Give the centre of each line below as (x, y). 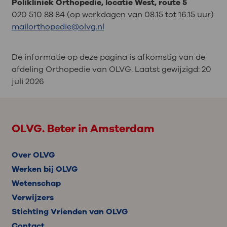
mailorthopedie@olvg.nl (58, 27)
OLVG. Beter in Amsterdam (83, 129)
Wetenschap (36, 184)
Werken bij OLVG (44, 169)
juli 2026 (28, 81)
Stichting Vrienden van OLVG (69, 212)
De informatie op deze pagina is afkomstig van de (108, 57)
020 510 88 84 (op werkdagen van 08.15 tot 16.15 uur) (112, 14)
